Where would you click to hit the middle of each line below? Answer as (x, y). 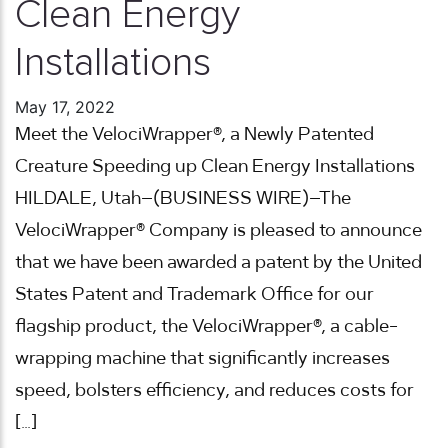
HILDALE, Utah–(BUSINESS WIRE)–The (183, 198)
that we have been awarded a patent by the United (218, 262)
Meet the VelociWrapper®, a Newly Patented (194, 134)
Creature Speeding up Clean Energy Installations (215, 166)
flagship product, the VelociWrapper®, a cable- (206, 326)
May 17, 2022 (65, 106)
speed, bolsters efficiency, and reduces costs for (214, 390)
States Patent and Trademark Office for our (194, 294)
